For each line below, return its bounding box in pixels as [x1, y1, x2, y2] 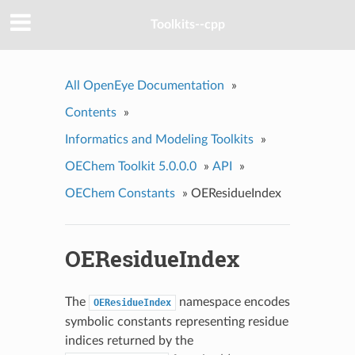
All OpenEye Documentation [64, 78, 224, 92]
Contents [64, 105, 116, 119]
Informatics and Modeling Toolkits [64, 132, 254, 146]
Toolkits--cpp [151, 18, 225, 32]
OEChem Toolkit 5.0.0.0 [64, 159, 197, 173]
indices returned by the [64, 334, 193, 347]
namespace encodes [175, 295, 290, 308]
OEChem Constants [64, 186, 175, 200]
